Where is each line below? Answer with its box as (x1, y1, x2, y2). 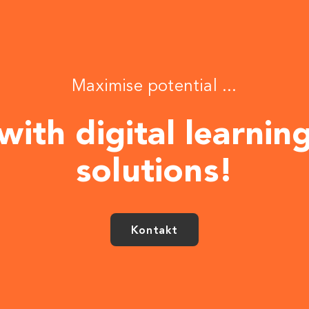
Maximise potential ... (72, 76, 237, 97)
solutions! (75, 150, 233, 190)
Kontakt (130, 223, 179, 237)
